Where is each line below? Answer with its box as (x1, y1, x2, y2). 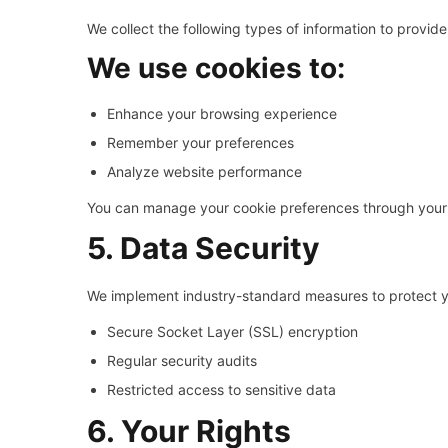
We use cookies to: (87, 51, 345, 85)
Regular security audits (107, 352, 257, 369)
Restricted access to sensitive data (107, 381, 336, 398)
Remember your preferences (107, 134, 294, 151)
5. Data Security (87, 230, 320, 266)
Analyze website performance (107, 163, 302, 180)
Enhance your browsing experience (107, 105, 337, 122)
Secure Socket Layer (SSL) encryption (107, 323, 358, 340)
